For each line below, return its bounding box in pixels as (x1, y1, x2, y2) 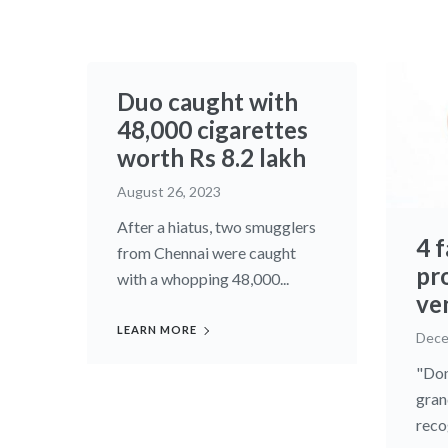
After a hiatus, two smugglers (117, 217, 316, 236)
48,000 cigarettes (117, 115, 308, 144)
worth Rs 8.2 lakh (117, 143, 306, 172)
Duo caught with (117, 87, 298, 116)
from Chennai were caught (117, 243, 296, 262)
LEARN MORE (117, 323, 197, 336)
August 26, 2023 (117, 183, 221, 200)
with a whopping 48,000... (117, 269, 289, 288)
